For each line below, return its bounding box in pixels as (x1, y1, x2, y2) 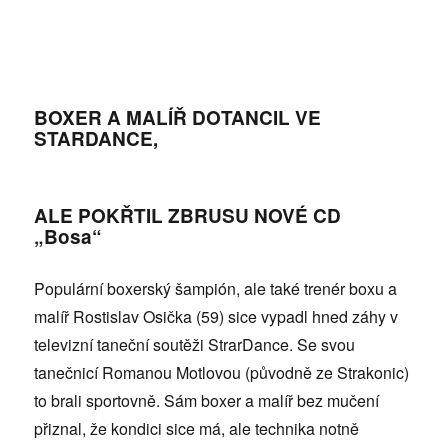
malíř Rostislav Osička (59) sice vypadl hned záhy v (34, 304, 399, 328)
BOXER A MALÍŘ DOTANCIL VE (34, 103, 322, 131)
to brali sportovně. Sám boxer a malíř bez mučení (34, 388, 380, 412)
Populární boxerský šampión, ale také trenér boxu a (34, 276, 398, 300)
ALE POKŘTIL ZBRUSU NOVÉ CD (34, 201, 342, 229)
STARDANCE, (34, 124, 159, 152)
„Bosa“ (34, 222, 103, 250)
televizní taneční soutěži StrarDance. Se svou (34, 332, 356, 356)
